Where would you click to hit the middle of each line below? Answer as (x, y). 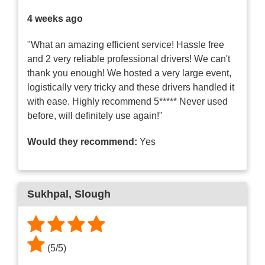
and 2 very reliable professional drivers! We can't (129, 59)
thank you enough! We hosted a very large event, (129, 73)
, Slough (90, 194)
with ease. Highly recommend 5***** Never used (127, 102)
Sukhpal (48, 194)
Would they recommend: (82, 142)
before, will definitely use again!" (95, 116)
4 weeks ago (55, 19)
